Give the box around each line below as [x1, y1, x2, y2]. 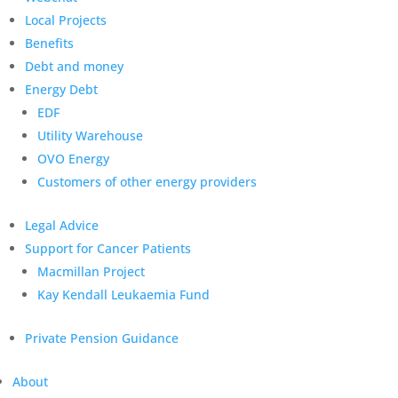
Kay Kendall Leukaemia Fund [37, 286, 210, 303]
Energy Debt [25, 81, 98, 98]
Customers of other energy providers [37, 173, 257, 190]
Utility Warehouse [37, 127, 143, 144]
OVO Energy [37, 150, 113, 167]
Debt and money [25, 58, 123, 75]
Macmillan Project [37, 263, 145, 280]
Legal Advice [25, 217, 99, 234]
